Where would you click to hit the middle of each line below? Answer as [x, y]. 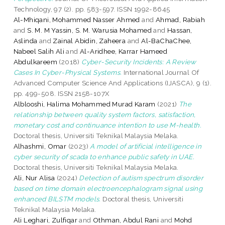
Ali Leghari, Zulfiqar [46, 220]
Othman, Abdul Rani [127, 220]
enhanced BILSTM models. [57, 199]
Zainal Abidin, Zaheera [89, 40]
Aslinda [25, 40]
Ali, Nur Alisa [34, 178]
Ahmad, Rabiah [180, 19]
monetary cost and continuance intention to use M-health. [107, 125]
